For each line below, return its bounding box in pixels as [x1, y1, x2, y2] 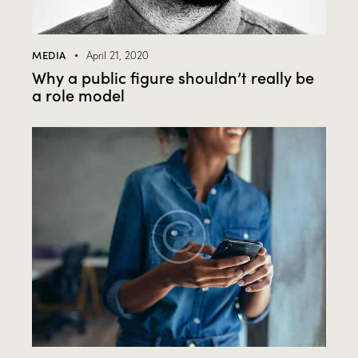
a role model [32, 82, 125, 105]
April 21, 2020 [86, 48, 149, 62]
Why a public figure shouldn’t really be [32, 65, 314, 88]
